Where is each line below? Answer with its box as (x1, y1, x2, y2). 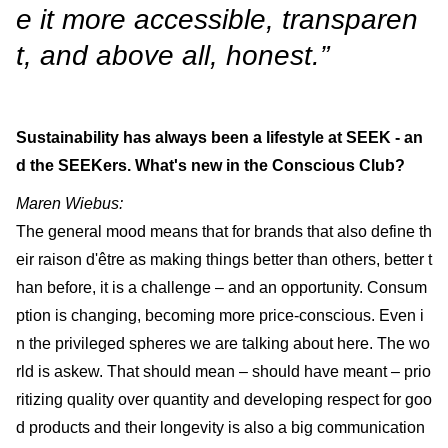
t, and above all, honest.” (16, 39, 329, 71)
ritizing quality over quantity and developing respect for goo (16, 390, 432, 408)
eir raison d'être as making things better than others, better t (16, 250, 432, 268)
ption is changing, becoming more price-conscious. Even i (16, 306, 424, 324)
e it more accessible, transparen (16, 3, 418, 35)
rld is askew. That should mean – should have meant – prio (16, 362, 431, 380)
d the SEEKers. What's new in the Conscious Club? (16, 156, 405, 174)
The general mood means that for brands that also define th (16, 222, 432, 240)
